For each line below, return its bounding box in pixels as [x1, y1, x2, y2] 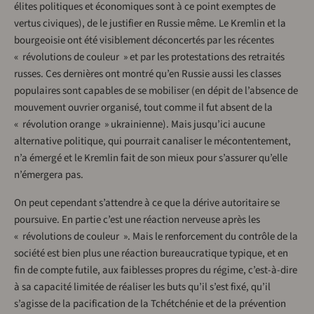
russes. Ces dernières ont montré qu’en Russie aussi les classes [14, 67, 281, 82]
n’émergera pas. [14, 168, 83, 183]
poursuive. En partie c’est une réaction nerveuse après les [14, 212, 260, 228]
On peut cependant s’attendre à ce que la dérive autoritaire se [14, 196, 280, 211]
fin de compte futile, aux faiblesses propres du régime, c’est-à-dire [14, 263, 297, 278]
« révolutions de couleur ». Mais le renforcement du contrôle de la [14, 229, 298, 245]
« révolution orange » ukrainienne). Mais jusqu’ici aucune [14, 117, 265, 132]
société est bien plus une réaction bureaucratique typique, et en [14, 246, 288, 261]
